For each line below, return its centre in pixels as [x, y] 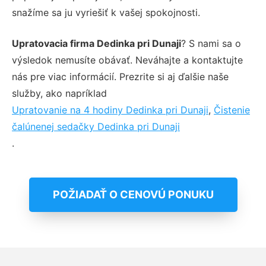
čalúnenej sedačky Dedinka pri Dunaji [96, 126]
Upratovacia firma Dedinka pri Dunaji [96, 43]
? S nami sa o [211, 43]
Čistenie [232, 110]
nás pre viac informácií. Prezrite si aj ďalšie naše [120, 76]
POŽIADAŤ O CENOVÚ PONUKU [133, 194]
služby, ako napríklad [59, 93]
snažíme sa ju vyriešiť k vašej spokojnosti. [106, 12]
